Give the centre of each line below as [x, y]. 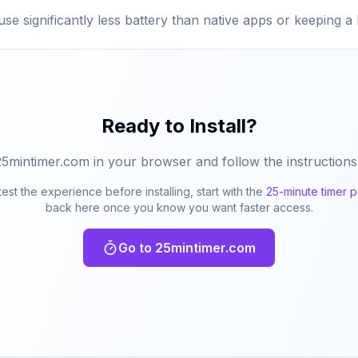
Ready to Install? [179, 126]
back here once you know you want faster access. [179, 207]
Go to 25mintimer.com [187, 248]
